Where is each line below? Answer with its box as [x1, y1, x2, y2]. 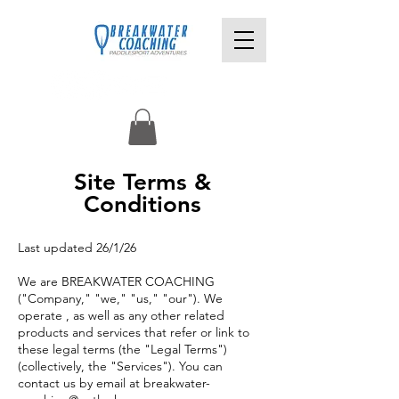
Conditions [84, 190, 201, 218]
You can [179, 357, 223, 374]
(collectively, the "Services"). [18, 357, 179, 374]
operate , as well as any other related [18, 306, 224, 323]
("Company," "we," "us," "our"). [18, 289, 200, 306]
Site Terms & [74, 167, 211, 196]
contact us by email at [18, 374, 143, 391]
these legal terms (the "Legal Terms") [18, 340, 227, 357]
